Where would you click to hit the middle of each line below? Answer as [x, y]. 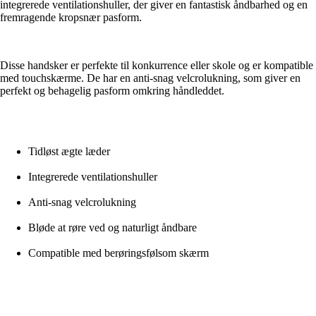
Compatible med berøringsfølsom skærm [119, 253]
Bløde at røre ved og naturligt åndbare [113, 228]
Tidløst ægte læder [69, 152]
